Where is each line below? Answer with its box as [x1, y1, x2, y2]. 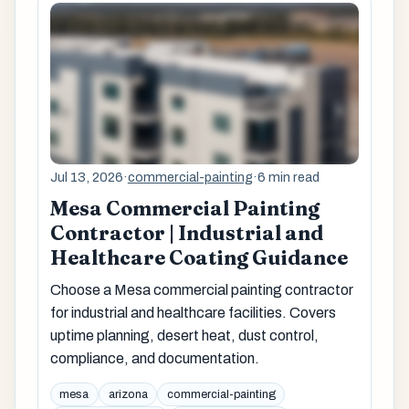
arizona [108, 388, 148, 402]
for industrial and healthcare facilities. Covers [49, 305, 336, 321]
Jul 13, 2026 [49, 170, 123, 185]
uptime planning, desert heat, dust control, [49, 328, 319, 344]
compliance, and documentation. [49, 351, 259, 367]
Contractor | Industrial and [49, 221, 323, 246]
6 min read [257, 170, 320, 185]
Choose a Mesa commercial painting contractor [49, 282, 353, 299]
